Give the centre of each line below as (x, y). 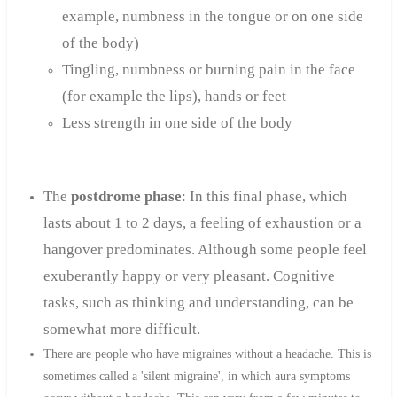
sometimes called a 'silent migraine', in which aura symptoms (196, 377)
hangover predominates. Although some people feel (205, 250)
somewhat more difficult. (121, 330)
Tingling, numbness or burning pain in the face (208, 70)
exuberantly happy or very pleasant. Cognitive (189, 276)
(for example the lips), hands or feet (174, 97)
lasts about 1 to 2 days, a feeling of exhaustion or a (202, 223)
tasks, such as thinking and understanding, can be (198, 303)
